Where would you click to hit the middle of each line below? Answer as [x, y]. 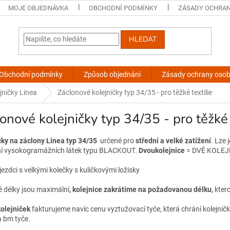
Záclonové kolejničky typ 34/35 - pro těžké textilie [135, 92]
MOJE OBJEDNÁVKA [39, 8]
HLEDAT [143, 40]
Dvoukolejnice [162, 151]
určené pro [117, 141]
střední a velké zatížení [173, 141]
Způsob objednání [112, 74]
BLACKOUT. [119, 151]
